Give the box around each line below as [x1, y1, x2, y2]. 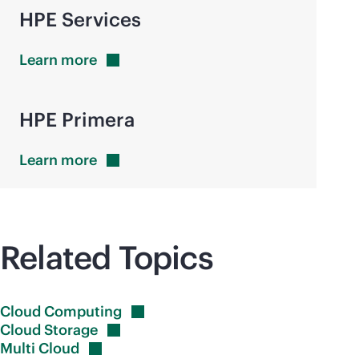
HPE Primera [19, 107, 135, 131]
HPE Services [19, 7, 141, 31]
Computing [44, 302, 122, 321]
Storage [44, 321, 98, 339]
